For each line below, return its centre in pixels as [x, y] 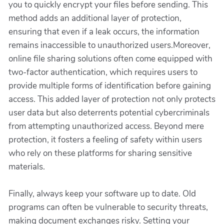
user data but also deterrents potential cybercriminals [109, 113]
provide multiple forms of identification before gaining [110, 86]
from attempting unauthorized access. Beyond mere [106, 126]
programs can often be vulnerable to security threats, [108, 207]
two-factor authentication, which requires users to [103, 72]
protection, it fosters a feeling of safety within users [105, 140]
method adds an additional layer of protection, [95, 18]
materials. [27, 167]
